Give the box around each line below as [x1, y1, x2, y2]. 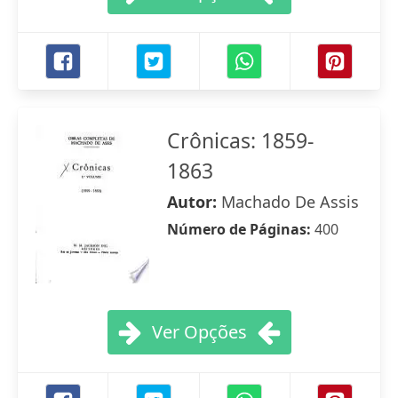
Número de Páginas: [167, 219, 314, 239]
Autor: [167, 191, 221, 212]
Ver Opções [151, 320, 247, 344]
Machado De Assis [221, 191, 359, 212]
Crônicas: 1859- [167, 126, 314, 155]
